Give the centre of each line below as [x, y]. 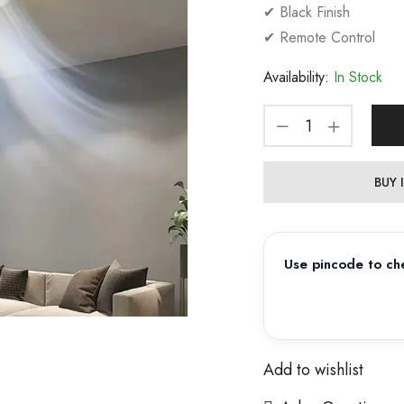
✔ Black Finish [306, 13]
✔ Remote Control [319, 38]
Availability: [296, 78]
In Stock [355, 78]
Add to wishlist [313, 370]
